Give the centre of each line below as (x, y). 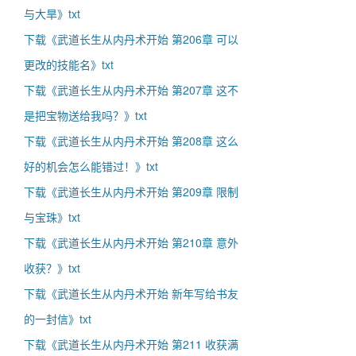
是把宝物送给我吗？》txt (85, 115)
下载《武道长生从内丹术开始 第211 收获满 (131, 344)
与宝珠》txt (52, 217)
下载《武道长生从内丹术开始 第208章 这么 (131, 141)
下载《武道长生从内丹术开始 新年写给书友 (131, 293)
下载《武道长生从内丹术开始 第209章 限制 (131, 192)
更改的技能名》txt (69, 64)
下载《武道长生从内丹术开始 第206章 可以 (131, 39)
